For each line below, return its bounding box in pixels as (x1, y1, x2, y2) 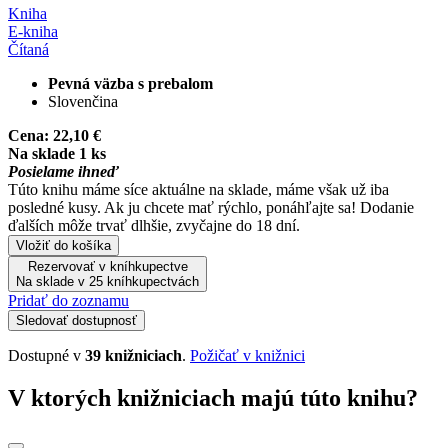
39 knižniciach (85, 346, 182, 364)
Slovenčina (48, 92, 118, 110)
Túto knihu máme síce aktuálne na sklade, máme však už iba (8, 180, 389, 198)
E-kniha (8, 22, 58, 40)
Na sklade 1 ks (8, 144, 106, 162)
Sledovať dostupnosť (16, 312, 137, 328)
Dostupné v (8, 346, 85, 364)
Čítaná (8, 40, 49, 58)
